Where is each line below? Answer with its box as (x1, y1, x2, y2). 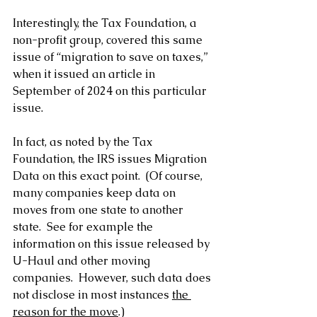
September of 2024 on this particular (13, 83, 209, 99)
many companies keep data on (13, 185, 178, 201)
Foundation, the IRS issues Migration (13, 151, 209, 167)
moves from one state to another (13, 202, 186, 218)
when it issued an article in (13, 67, 158, 82)
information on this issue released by (13, 236, 212, 252)
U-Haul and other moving (13, 253, 153, 269)
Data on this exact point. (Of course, (13, 168, 205, 184)
